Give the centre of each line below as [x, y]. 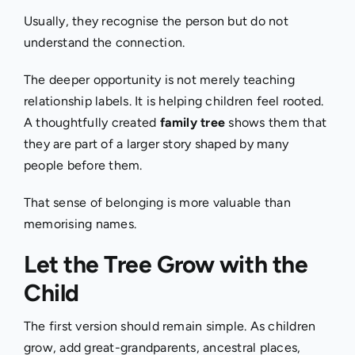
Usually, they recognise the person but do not [156, 21]
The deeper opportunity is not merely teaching [159, 79]
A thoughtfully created [92, 122]
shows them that [276, 122]
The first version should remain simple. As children [170, 326]
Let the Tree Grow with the [166, 264]
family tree [193, 122]
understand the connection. [104, 42]
